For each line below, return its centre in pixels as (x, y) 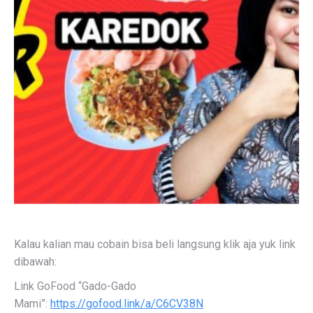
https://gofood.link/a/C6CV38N (127, 304)
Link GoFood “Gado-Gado (75, 286)
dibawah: (35, 262)
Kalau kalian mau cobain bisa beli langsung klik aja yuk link (155, 244)
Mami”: (32, 304)
